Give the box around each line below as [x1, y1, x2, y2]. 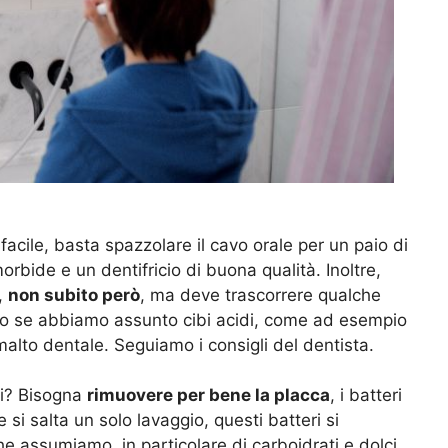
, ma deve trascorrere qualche [140, 284, 381, 305]
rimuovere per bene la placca [87, 385, 330, 406]
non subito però [8, 284, 140, 305]
